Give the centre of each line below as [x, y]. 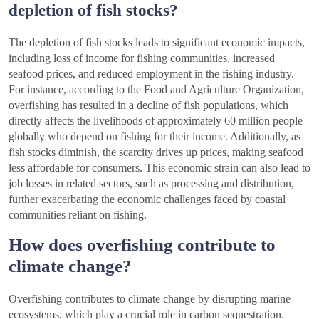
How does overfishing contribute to [142, 245]
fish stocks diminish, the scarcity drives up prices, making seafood [156, 152]
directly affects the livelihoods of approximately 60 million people [156, 121]
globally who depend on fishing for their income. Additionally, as [155, 137]
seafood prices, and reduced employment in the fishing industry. [151, 74]
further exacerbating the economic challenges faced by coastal [147, 199]
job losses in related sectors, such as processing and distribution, [151, 184]
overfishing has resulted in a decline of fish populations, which [148, 105]
